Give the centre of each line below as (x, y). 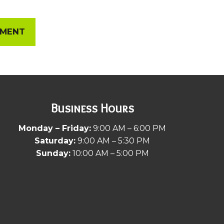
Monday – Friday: (55, 128)
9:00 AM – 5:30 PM (113, 140)
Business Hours (92, 108)
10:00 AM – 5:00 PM (109, 153)
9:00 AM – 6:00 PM (129, 128)
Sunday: (53, 153)
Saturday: (55, 140)
